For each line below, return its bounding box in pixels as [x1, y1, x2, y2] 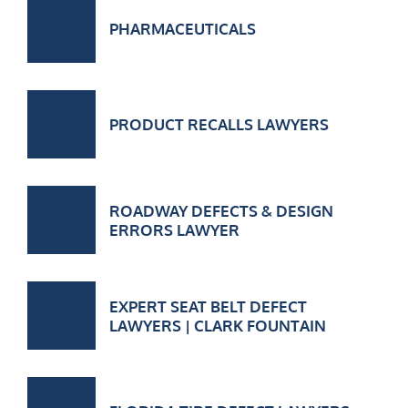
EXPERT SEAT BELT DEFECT [109, 296, 307, 316]
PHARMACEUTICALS [109, 19, 256, 38]
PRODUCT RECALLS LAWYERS [109, 115, 329, 134]
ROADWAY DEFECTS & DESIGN [109, 200, 333, 220]
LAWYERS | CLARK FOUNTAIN [109, 315, 326, 335]
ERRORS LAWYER [109, 219, 240, 240]
